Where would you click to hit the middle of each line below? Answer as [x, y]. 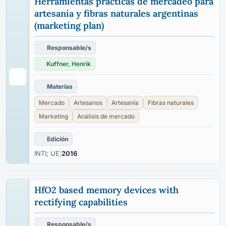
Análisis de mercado [106, 116]
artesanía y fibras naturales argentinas [116, 13]
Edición [58, 139]
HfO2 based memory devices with [106, 190]
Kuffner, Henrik [69, 64]
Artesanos [88, 103]
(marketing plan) [69, 25]
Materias [60, 87]
